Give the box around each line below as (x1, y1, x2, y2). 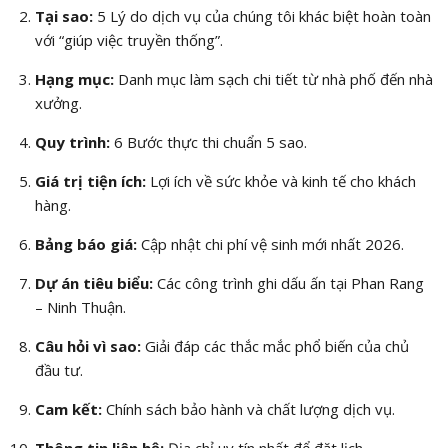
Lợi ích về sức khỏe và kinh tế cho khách (145, 171, 416, 192)
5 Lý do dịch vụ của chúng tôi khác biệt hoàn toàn (92, 6, 431, 27)
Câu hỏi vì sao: (34, 336, 141, 357)
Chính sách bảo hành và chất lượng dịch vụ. (101, 399, 395, 420)
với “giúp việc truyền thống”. (34, 30, 223, 51)
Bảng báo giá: (34, 234, 137, 255)
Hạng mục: (34, 69, 114, 90)
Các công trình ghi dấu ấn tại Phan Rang (152, 273, 424, 294)
